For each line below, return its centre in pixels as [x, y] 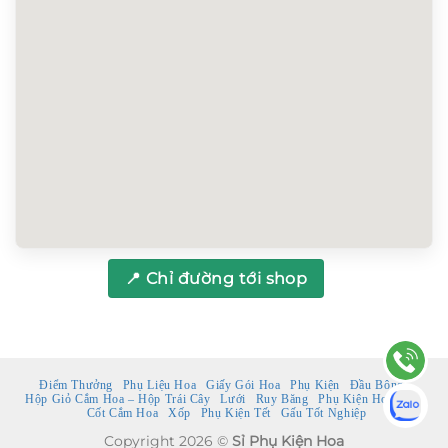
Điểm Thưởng [76, 384]
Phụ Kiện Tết [236, 412]
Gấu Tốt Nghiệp [323, 412]
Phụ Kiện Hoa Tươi [370, 398]
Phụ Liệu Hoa [159, 384]
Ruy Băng [282, 398]
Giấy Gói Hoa [243, 384]
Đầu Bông [376, 384]
